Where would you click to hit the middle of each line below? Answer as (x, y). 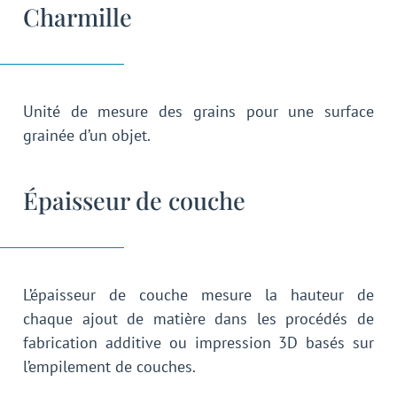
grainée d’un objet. (87, 136)
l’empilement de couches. (109, 366)
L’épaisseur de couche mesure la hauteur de (198, 294)
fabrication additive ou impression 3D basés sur (198, 342)
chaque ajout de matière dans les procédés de (198, 318)
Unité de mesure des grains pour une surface (198, 112)
